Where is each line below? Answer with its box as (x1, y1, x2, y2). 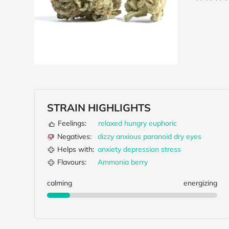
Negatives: (57, 132, 91, 141)
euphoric (149, 119, 177, 128)
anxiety (98, 145, 121, 154)
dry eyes (174, 132, 201, 141)
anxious (116, 132, 141, 141)
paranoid (143, 132, 172, 141)
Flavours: (57, 157, 86, 167)
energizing (184, 178, 218, 188)
